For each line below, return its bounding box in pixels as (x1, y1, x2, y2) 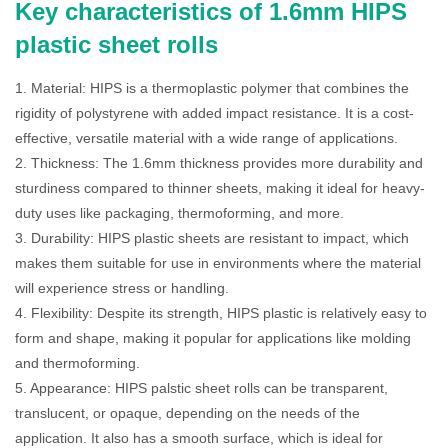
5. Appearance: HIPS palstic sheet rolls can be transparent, (15, 380, 388, 396)
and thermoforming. (15, 355, 140, 371)
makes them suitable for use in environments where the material (15, 255, 421, 271)
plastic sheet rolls (15, 31, 218, 58)
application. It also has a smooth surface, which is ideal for (15, 430, 383, 446)
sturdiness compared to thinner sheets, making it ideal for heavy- (15, 180, 425, 196)
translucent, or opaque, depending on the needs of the (15, 405, 360, 421)
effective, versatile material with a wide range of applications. (15, 130, 398, 146)
